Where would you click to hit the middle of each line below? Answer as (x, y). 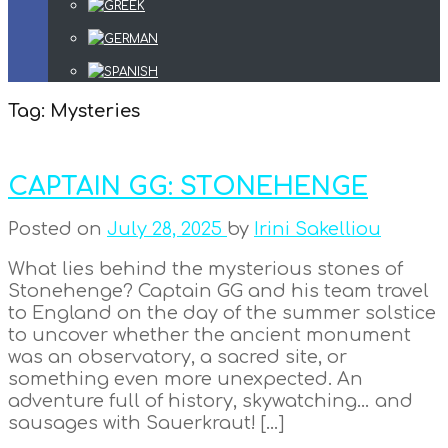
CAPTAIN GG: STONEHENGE (188, 186)
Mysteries (95, 111)
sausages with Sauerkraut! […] (146, 422)
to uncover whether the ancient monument (209, 334)
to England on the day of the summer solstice (222, 312)
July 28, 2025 (167, 228)
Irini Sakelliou (317, 228)
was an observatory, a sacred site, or (177, 356)
